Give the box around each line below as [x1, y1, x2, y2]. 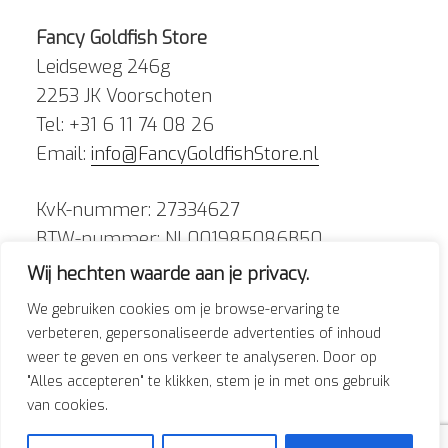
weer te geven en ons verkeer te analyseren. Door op [27, 348, 377, 367]
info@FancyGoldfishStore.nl [91, 141, 319, 166]
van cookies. [27, 396, 108, 415]
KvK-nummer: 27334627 [36, 197, 240, 222]
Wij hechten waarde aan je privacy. [27, 262, 309, 286]
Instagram [107, 371, 180, 393]
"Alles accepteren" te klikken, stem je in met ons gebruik [27, 372, 390, 391]
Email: [36, 141, 91, 166]
